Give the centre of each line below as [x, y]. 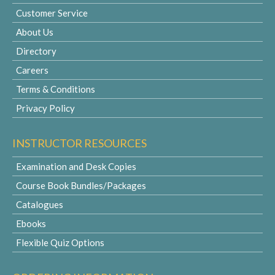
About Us [35, 32]
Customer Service [52, 13]
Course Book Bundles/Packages [81, 185]
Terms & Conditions [56, 89]
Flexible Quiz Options [60, 242]
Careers [32, 70]
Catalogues [40, 204]
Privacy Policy [45, 108]
